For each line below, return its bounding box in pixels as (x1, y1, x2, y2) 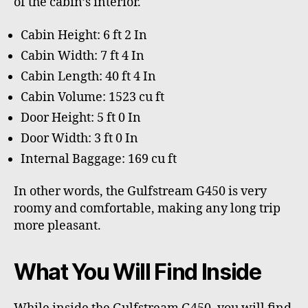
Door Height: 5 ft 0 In (21, 109, 141, 126)
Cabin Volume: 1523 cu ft (21, 89, 164, 105)
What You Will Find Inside (14, 258, 261, 286)
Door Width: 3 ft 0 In (21, 130, 138, 146)
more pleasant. (14, 218, 104, 234)
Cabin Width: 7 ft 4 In (21, 47, 144, 64)
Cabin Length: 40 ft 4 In (21, 68, 156, 85)
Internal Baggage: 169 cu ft (21, 151, 177, 167)
